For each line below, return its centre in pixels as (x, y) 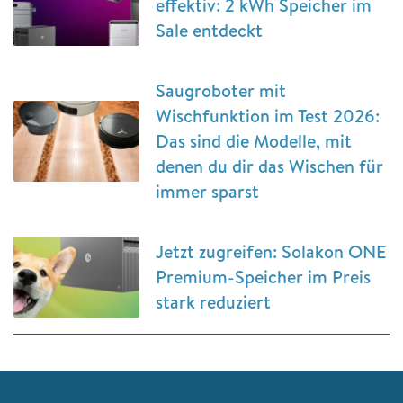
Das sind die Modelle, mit (254, 141)
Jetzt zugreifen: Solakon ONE (271, 252)
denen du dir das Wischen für (269, 166)
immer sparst (207, 192)
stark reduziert (213, 302)
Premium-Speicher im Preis (263, 277)
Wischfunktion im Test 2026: (268, 116)
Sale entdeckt (209, 31)
